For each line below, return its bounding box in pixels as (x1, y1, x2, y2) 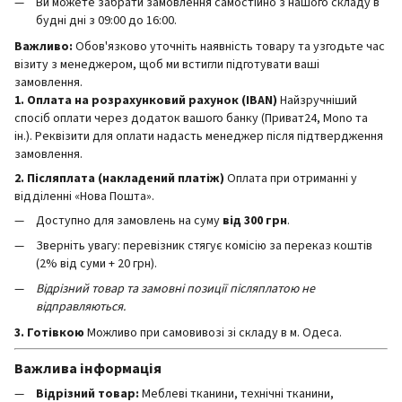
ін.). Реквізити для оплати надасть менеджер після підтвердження (14, 127, 383, 145)
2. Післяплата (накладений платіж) (14, 169, 224, 188)
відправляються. (36, 298, 126, 317)
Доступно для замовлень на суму (36, 211, 223, 230)
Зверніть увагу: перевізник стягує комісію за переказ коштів (36, 237, 372, 256)
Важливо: (14, 37, 73, 56)
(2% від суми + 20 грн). (36, 255, 157, 274)
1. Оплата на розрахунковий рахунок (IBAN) (14, 91, 277, 109)
